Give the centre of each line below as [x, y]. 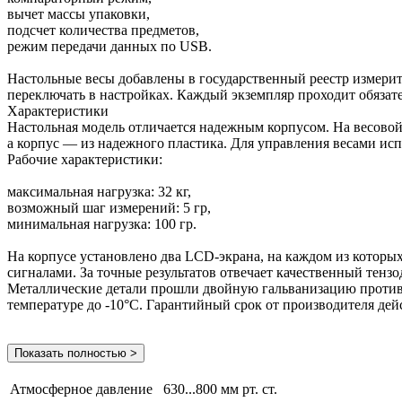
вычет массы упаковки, [79, 13]
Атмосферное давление [81, 389]
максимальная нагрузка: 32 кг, [99, 191]
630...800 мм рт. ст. [220, 389]
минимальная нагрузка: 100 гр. [102, 223]
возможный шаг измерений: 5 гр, [109, 207]
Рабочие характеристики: [85, 159]
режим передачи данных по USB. [109, 46]
